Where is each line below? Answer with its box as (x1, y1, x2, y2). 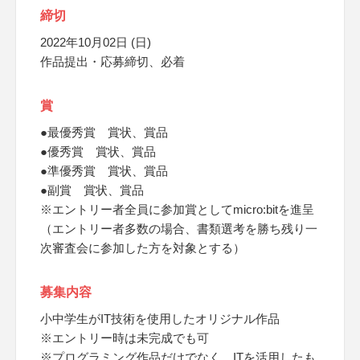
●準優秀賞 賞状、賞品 (40, 164, 168, 178)
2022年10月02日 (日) (40, 35, 151, 49)
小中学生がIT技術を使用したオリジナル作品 (40, 312, 280, 325)
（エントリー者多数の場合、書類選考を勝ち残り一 (40, 222, 317, 235)
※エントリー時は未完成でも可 (40, 331, 209, 345)
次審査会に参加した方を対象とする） (40, 241, 245, 255)
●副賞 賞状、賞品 (40, 183, 144, 197)
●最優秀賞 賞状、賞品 (40, 125, 168, 139)
